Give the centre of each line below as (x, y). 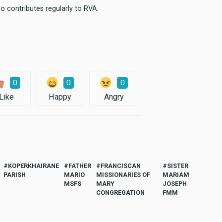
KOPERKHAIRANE (33, 166)
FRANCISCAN (120, 166)
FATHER (80, 166)
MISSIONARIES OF (123, 175)
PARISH (14, 175)
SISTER (178, 166)
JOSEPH (175, 184)
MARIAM (176, 175)
